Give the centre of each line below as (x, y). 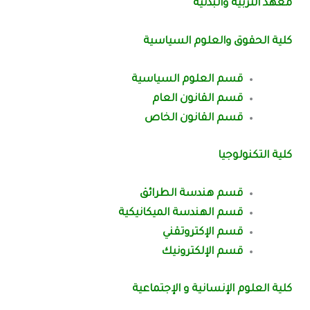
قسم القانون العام (197, 100)
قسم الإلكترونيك (202, 253)
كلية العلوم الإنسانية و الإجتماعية (212, 289)
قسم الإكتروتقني (202, 233)
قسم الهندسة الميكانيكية (180, 214)
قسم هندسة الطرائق (191, 194)
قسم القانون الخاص (193, 119)
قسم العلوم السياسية (187, 80)
